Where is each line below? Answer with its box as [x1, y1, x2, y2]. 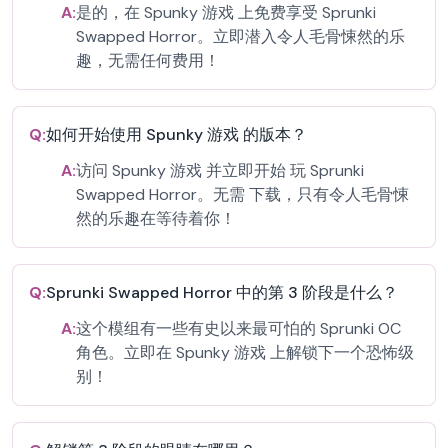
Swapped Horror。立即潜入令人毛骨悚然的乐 [76, 26, 405, 47]
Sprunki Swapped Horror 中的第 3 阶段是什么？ [46, 282, 398, 303]
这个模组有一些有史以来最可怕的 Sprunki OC [76, 318, 401, 339]
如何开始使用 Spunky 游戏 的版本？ [46, 124, 307, 145]
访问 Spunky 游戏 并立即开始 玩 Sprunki [76, 160, 364, 181]
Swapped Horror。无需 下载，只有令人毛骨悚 [76, 184, 409, 205]
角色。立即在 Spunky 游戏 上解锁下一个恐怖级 [76, 342, 414, 363]
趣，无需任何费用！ [76, 50, 220, 71]
